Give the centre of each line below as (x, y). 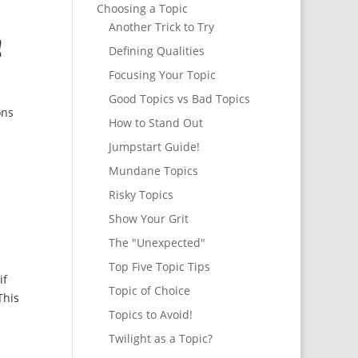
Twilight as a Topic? (160, 339)
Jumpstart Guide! (154, 147)
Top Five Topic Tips (159, 267)
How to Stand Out (155, 123)
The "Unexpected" (157, 243)
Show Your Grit (148, 219)
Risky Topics (141, 195)
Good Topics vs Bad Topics (179, 99)
